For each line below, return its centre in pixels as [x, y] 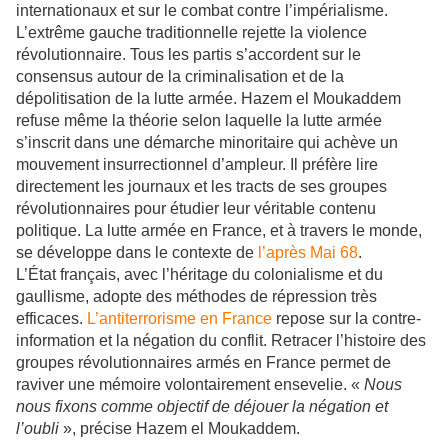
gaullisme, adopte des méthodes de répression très [196, 297]
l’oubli [37, 429]
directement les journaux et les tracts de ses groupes [201, 187]
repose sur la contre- [346, 319]
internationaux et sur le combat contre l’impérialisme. [202, 11]
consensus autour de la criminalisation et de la [180, 77]
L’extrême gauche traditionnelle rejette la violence [191, 33]
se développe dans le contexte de [137, 253]
